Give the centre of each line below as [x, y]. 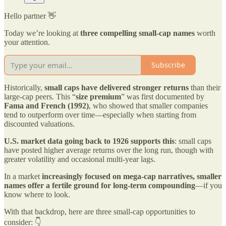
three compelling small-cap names [137, 33]
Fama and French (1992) [46, 105]
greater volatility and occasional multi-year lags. [80, 159]
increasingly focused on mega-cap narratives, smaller [132, 176]
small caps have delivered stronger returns [117, 87]
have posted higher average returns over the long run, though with [109, 150]
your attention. [27, 42]
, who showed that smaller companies [148, 105]
